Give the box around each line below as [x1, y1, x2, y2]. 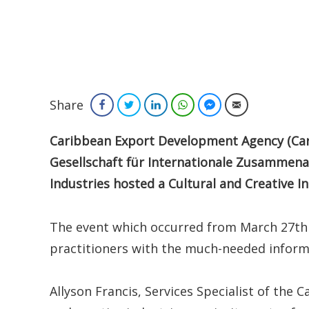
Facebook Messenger [220, 99, 303, 110]
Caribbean [50, 132, 111, 149]
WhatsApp [193, 99, 234, 110]
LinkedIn [166, 99, 199, 110]
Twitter [139, 99, 166, 110]
